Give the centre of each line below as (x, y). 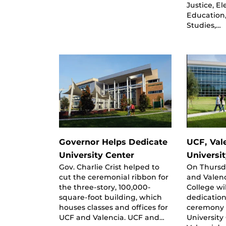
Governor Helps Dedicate (113, 142)
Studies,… (204, 25)
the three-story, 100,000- (105, 187)
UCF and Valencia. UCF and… (112, 217)
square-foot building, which (110, 197)
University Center (97, 155)
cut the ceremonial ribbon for (114, 177)
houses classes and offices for (114, 207)
